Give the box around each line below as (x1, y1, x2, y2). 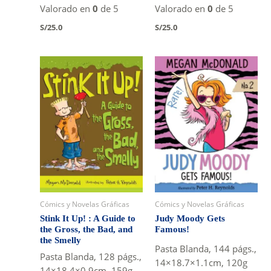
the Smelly (40, 235, 82, 245)
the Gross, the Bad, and (40, 224, 133, 234)
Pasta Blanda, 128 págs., (40, 250, 142, 263)
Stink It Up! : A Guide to (40, 213, 136, 223)
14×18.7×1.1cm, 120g (154, 256, 247, 269)
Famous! (154, 224, 189, 235)
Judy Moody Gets (154, 214, 225, 224)
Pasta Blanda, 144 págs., (154, 242, 256, 255)
